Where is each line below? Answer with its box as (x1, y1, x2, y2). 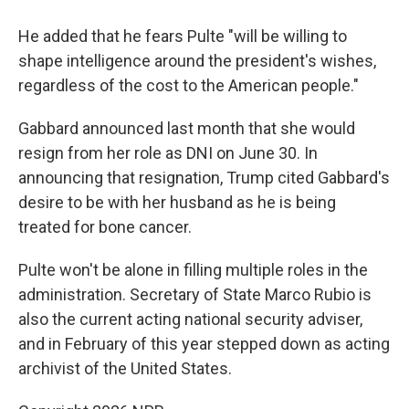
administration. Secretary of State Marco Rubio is (18, 284, 372, 304)
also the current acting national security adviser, (18, 309, 362, 329)
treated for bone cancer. (18, 216, 192, 236)
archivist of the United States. (18, 358, 232, 378)
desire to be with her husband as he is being (18, 192, 336, 212)
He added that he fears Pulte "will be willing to (18, 26, 347, 46)
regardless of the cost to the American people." (18, 75, 359, 95)
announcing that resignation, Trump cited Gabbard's (18, 167, 390, 187)
